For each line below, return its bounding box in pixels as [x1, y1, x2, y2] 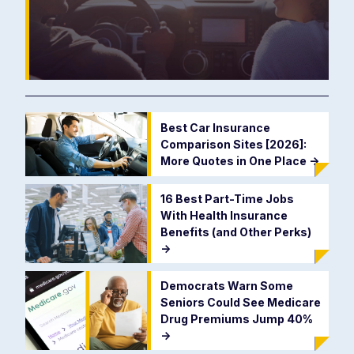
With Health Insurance [160, 208, 288, 222]
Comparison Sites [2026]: [160, 137, 307, 151]
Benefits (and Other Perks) [160, 224, 311, 239]
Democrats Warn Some [160, 278, 293, 292]
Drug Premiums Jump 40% [160, 311, 313, 326]
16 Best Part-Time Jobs [160, 191, 294, 205]
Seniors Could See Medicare [160, 295, 321, 309]
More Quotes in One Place [160, 153, 309, 168]
